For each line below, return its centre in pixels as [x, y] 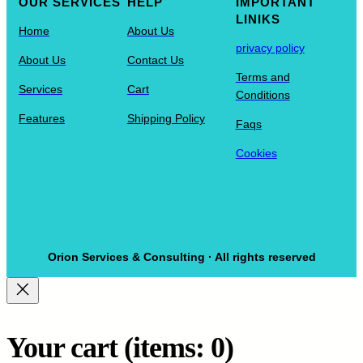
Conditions [263, 94]
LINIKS [258, 19]
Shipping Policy [166, 118]
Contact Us [155, 60]
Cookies [256, 153]
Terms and [263, 77]
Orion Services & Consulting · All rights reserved [181, 256]
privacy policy [270, 47]
